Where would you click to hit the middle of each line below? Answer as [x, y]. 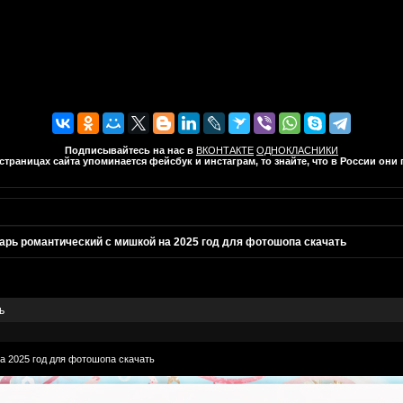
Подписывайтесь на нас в [129, 150]
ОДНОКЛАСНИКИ [297, 150]
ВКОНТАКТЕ [225, 150]
